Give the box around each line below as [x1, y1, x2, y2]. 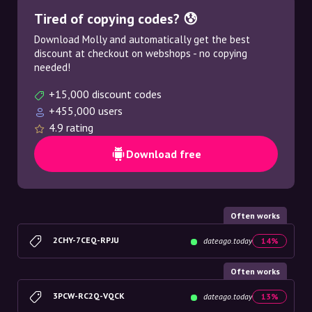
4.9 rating [49, 120, 93, 134]
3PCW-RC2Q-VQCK [53, 290, 125, 301]
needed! [34, 61, 70, 74]
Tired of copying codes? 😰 [34, 10, 198, 28]
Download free [126, 147, 201, 161]
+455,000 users [49, 104, 123, 118]
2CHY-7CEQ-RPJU [53, 234, 119, 245]
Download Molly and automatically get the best [34, 33, 250, 46]
